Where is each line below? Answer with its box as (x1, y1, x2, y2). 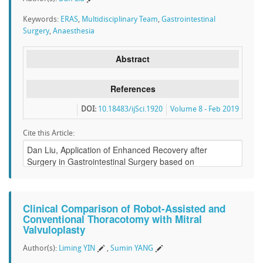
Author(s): (23, 245, 59, 252)
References (110, 83, 156, 95)
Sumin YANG (110, 245, 153, 252)
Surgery (23, 28, 49, 35)
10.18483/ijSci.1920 (98, 106, 163, 113)
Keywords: (23, 16, 60, 23)
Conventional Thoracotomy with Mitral (23, 212, 202, 226)
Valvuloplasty (23, 222, 85, 237)
